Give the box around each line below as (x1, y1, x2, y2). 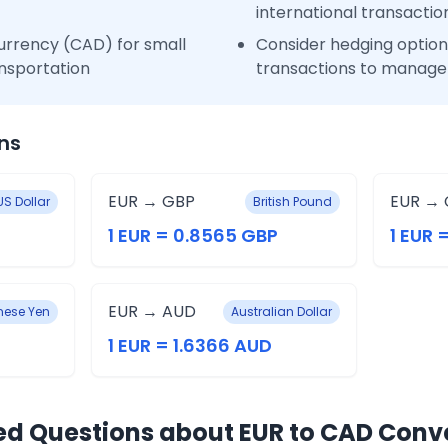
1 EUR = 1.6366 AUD (107, 333, 272, 358)
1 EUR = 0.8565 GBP (107, 223, 278, 248)
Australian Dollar (231, 303, 333, 320)
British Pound (253, 193, 333, 210)
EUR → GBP (107, 190, 195, 213)
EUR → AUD (107, 300, 196, 323)
